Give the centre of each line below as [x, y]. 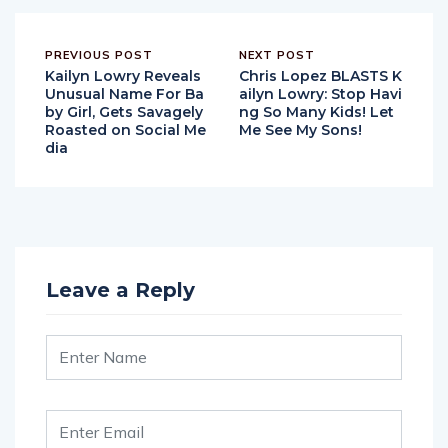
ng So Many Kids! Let [316, 111]
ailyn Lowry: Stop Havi [320, 93]
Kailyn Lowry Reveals [123, 75]
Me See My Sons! [300, 129]
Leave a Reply [120, 289]
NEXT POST [277, 54]
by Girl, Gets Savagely [124, 111]
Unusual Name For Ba [124, 93]
